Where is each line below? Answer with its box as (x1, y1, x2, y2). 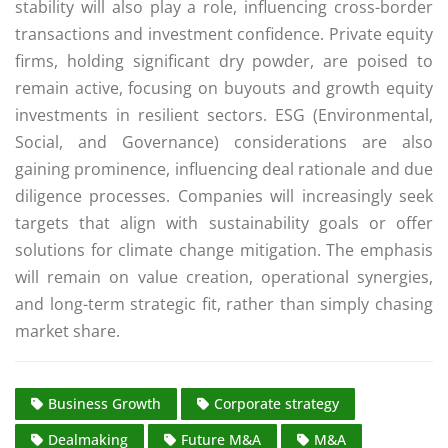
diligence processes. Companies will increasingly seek (15, 185, 433, 208)
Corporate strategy (214, 393, 339, 413)
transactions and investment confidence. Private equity (15, 23, 433, 46)
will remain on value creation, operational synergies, (15, 266, 433, 289)
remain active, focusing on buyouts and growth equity (15, 77, 433, 100)
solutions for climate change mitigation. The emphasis (15, 239, 433, 262)
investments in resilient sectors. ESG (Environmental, (15, 104, 433, 127)
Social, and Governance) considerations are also (15, 131, 433, 154)
